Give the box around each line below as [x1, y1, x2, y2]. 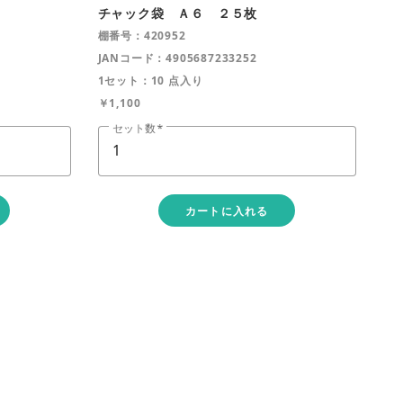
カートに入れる [184, 202, 269, 219]
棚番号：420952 [97, 28, 186, 44]
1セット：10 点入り [97, 73, 203, 89]
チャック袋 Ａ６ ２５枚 [97, 4, 258, 22]
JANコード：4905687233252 [97, 50, 257, 67]
